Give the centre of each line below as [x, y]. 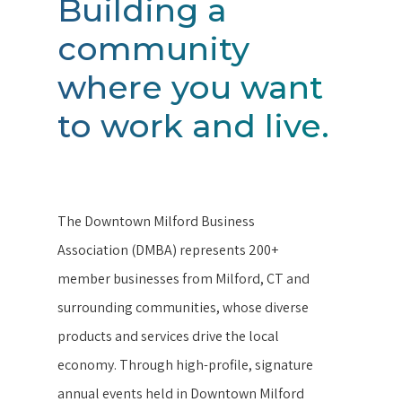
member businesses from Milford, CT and [184, 279]
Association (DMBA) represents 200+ [168, 250]
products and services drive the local [169, 336]
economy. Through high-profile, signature [186, 365]
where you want [191, 87]
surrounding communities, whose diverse [184, 308]
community [154, 48]
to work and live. [194, 125]
